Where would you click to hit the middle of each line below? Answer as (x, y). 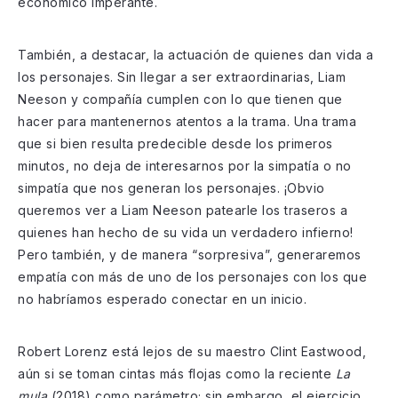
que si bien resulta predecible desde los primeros (175, 143)
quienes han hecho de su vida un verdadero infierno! (186, 232)
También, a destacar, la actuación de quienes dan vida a (196, 54)
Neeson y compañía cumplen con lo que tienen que (180, 99)
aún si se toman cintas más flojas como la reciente (177, 373)
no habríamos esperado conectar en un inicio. (162, 298)
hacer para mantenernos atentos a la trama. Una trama (187, 121)
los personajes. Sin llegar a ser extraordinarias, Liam (182, 76)
